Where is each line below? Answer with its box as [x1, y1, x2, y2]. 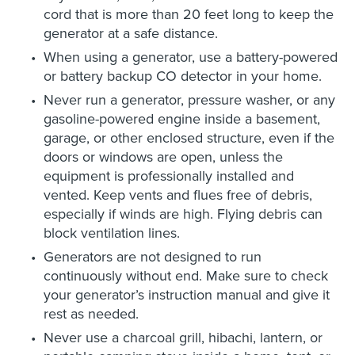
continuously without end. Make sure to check [44, 267, 328, 284]
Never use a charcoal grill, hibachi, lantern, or [44, 329, 323, 346]
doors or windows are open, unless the [44, 148, 283, 166]
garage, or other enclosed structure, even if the [44, 129, 334, 147]
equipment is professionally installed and [44, 167, 294, 185]
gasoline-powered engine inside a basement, [44, 110, 320, 128]
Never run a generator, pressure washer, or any [44, 91, 335, 109]
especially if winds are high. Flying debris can [44, 205, 323, 223]
